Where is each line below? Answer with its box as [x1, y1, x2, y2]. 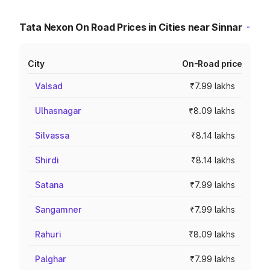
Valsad [35, 81, 63, 91]
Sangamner [35, 204, 82, 215]
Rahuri [35, 229, 61, 239]
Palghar [35, 254, 66, 264]
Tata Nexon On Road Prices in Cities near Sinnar [19, 21, 242, 33]
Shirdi [35, 155, 59, 165]
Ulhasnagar [35, 105, 81, 116]
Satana [35, 180, 63, 190]
